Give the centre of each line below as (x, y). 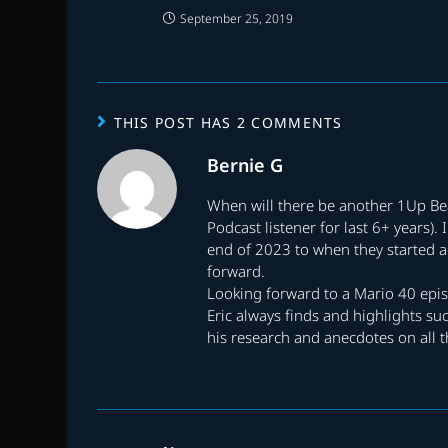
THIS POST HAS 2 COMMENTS (228, 122)
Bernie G (245, 164)
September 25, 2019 (237, 18)
